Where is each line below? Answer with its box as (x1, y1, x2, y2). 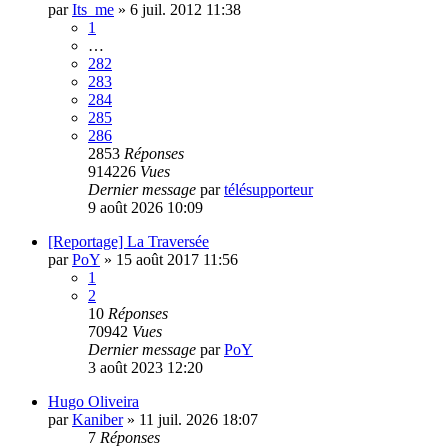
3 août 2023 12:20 (88, 358, 203, 376)
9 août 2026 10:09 (88, 198, 203, 216)
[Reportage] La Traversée (48, 232, 209, 250)
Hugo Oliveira (48, 392, 139, 410)
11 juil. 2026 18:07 (139, 410, 258, 428)
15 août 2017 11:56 (116, 250, 238, 268)
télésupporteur (224, 180, 313, 198)
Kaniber (72, 410, 123, 428)
